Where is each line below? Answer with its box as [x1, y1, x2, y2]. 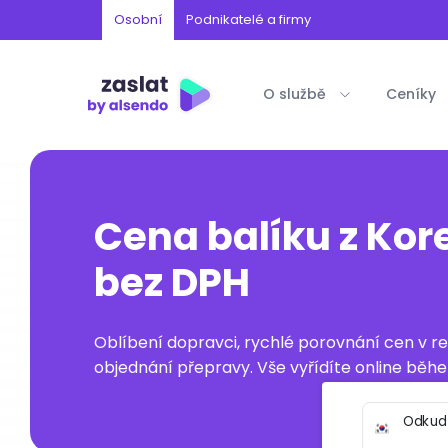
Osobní [114, 10, 162, 29]
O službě [263, 84, 326, 104]
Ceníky [385, 84, 436, 104]
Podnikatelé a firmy [186, 10, 311, 29]
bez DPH [94, 256, 250, 309]
